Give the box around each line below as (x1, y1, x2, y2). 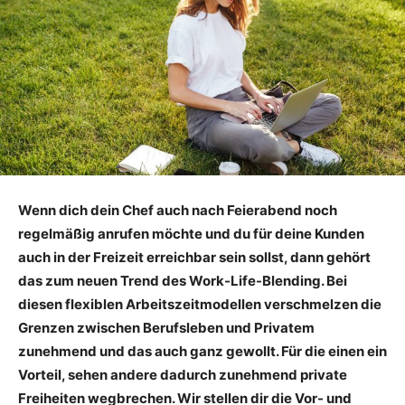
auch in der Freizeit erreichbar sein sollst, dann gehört (18, 249, 371, 267)
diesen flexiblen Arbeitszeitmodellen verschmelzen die (18, 296, 381, 314)
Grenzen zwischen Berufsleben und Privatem (18, 319, 315, 337)
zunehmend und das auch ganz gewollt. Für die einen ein (18, 343, 387, 361)
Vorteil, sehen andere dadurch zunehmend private (18, 366, 347, 384)
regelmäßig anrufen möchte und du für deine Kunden (18, 225, 364, 243)
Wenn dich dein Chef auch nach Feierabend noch (18, 202, 337, 220)
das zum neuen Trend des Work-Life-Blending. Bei (18, 272, 347, 290)
